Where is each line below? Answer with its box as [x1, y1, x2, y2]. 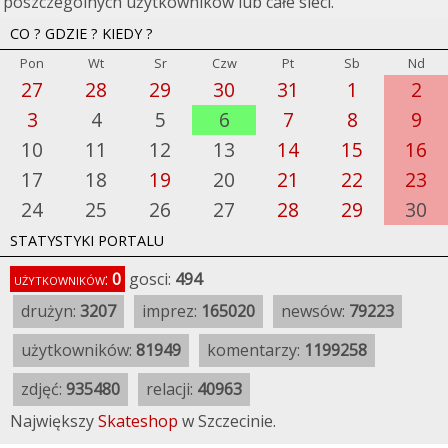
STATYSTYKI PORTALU [10, 231, 164, 251]
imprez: [142, 300, 201, 323]
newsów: [281, 300, 349, 323]
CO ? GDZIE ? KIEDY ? [10, 24, 153, 44]
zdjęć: [21, 378, 66, 401]
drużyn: [21, 300, 80, 323]
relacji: [146, 378, 197, 401]
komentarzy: [207, 339, 304, 362]
